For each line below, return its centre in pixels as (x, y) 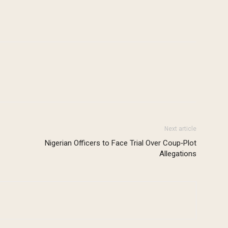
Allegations (178, 154)
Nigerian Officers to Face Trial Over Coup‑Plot (121, 143)
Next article (180, 129)
